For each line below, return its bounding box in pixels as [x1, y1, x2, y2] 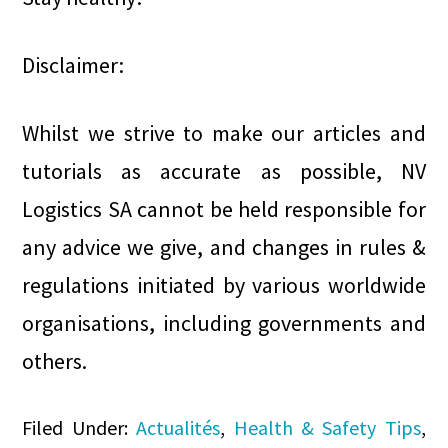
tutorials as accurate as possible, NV [22, 157, 426, 185]
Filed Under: [22, 415, 137, 440]
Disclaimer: [22, 51, 125, 79]
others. [22, 347, 88, 375]
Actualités [136, 415, 221, 440]
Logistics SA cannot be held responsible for [22, 195, 426, 223]
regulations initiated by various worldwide [22, 271, 426, 299]
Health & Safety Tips [233, 415, 421, 440]
